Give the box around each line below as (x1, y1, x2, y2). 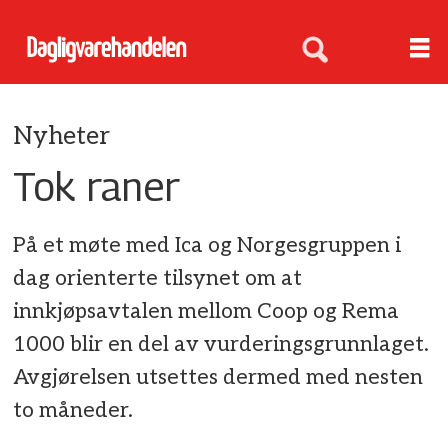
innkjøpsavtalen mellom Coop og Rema (13, 299, 400, 325)
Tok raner (13, 161, 181, 210)
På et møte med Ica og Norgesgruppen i (13, 233, 402, 259)
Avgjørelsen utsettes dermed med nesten (13, 365, 424, 391)
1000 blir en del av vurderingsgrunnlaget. (13, 332, 430, 358)
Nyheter (13, 121, 111, 151)
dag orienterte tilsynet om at (13, 266, 303, 292)
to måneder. (13, 398, 134, 424)
